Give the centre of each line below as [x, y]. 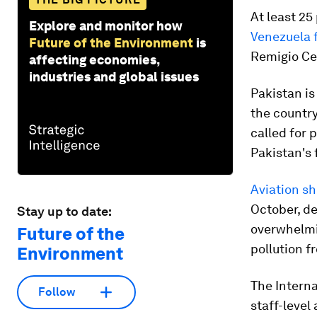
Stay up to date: [64, 211]
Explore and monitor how [106, 25]
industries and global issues [114, 76]
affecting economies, [94, 59]
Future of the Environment [111, 42]
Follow [57, 292]
